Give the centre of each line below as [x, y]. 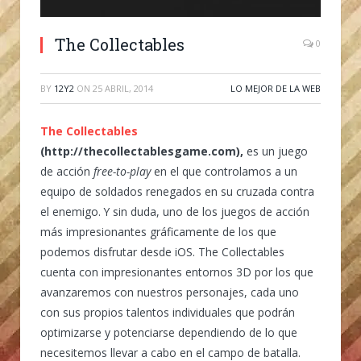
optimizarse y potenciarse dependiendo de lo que [169, 332]
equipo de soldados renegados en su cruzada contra [177, 191]
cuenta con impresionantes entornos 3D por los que [177, 272]
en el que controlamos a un [224, 171]
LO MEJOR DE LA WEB [276, 88]
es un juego [276, 151]
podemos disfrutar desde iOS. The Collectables [162, 251]
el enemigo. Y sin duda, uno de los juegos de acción [175, 211]
